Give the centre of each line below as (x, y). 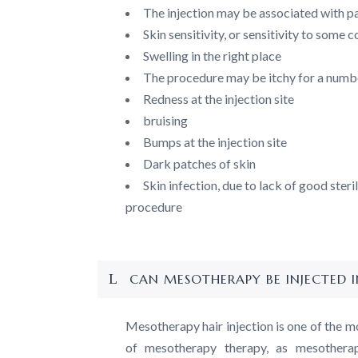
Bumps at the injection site (215, 142)
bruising (165, 120)
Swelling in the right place (212, 56)
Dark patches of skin (199, 163)
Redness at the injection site (219, 99)
